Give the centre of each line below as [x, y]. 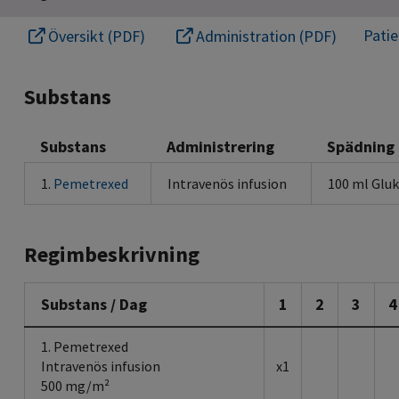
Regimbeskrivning [112, 255]
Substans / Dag [94, 305]
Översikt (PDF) [95, 37]
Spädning [361, 147]
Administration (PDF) [265, 37]
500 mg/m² [75, 386]
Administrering [220, 147]
